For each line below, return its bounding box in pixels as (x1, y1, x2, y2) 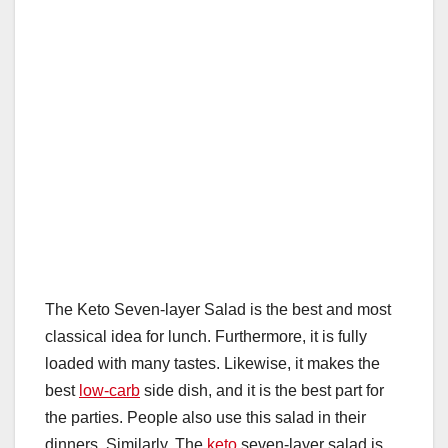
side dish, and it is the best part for (140, 381, 384, 399)
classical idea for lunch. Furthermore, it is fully (45, 327, 367, 345)
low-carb (79, 381, 140, 399)
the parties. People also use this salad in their (45, 408, 366, 426)
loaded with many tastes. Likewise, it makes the (45, 354, 380, 372)
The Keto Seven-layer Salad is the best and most (45, 300, 391, 318)
